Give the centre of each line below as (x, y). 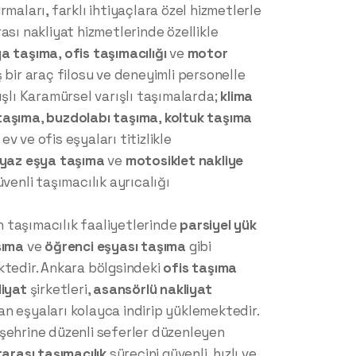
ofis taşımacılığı (115, 54)
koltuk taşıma (208, 118)
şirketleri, (60, 290)
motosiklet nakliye (184, 161)
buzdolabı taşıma (103, 118)
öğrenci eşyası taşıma (116, 247)
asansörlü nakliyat (153, 290)
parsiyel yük (218, 225)
